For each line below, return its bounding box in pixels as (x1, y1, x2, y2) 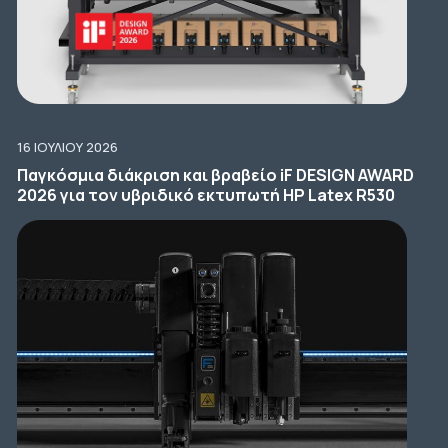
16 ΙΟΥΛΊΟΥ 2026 (16, 137, 118, 156)
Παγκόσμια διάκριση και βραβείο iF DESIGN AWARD (16, 163, 414, 186)
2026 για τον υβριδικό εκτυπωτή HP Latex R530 (16, 183, 395, 206)
